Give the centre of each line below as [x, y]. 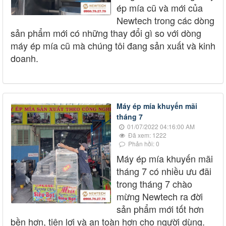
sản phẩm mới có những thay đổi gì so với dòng [106, 33]
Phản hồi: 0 [143, 144]
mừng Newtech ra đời [160, 196]
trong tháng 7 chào [154, 184]
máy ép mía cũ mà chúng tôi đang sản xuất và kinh [113, 46]
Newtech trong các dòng [165, 20]
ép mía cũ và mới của [160, 8]
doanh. [24, 58]
